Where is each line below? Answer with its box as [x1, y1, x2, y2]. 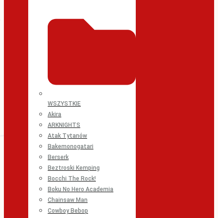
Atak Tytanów [48, 132, 87, 140]
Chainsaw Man [48, 197, 88, 204]
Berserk [48, 154, 69, 161]
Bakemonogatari [48, 143, 93, 150]
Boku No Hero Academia [48, 186, 113, 193]
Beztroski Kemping [48, 164, 100, 172]
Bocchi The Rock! [48, 175, 96, 182]
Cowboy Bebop [48, 207, 88, 215]
